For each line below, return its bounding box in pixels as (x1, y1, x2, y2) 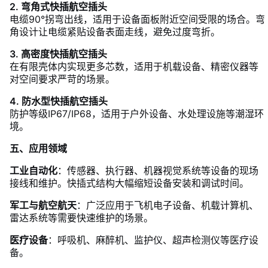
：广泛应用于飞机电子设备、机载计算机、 (77, 199, 258, 211)
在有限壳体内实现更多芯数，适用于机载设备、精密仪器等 (10, 60, 258, 72)
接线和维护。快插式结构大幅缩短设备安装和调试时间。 (10, 177, 249, 189)
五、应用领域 (10, 142, 67, 154)
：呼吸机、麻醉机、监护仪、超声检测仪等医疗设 (48, 234, 258, 246)
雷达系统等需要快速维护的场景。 (10, 212, 153, 224)
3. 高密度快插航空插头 (10, 48, 107, 60)
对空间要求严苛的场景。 (10, 73, 115, 85)
